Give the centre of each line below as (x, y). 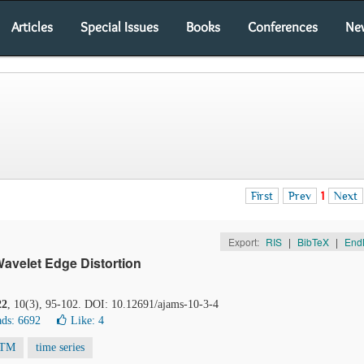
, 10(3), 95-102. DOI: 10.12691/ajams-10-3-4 (113, 304)
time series (60, 347)
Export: (245, 242)
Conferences (283, 27)
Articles (32, 27)
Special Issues (119, 27)
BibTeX (313, 242)
